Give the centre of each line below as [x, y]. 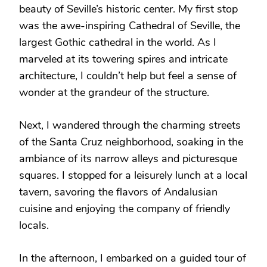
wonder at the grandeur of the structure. [114, 92]
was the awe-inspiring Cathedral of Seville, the [130, 25]
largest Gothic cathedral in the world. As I [118, 42]
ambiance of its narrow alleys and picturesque [128, 158]
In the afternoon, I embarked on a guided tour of [133, 258]
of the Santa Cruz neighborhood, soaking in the [131, 142]
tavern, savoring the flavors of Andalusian [118, 192]
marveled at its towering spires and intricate [123, 59]
